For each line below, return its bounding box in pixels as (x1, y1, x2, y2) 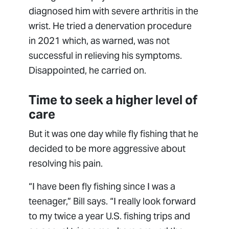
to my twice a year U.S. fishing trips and (29, 210, 191, 222)
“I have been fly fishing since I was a (29, 180, 176, 193)
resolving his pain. (29, 157, 103, 170)
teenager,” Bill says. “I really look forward (29, 195, 196, 208)
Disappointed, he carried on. (29, 64, 147, 77)
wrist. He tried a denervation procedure (29, 20, 192, 32)
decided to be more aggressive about (29, 143, 186, 155)
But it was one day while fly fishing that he (29, 128, 199, 140)
